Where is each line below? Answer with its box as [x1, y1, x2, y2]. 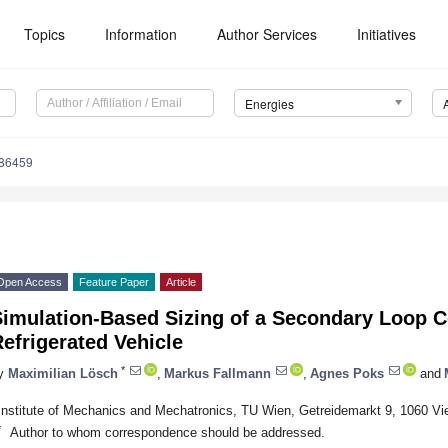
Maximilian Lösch [8, 365, 118, 381]
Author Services [217, 24, 318, 44]
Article [166, 276, 196, 289]
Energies [244, 95, 294, 113]
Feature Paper [79, 276, 149, 289]
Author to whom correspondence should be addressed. [9, 424, 325, 440]
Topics [24, 24, 66, 44]
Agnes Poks [310, 365, 384, 381]
